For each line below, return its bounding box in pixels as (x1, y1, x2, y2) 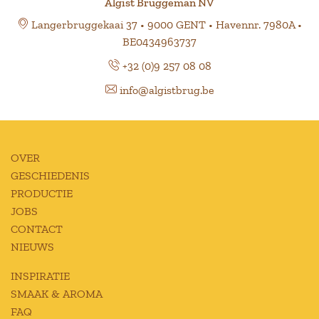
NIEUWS (11, 240, 54, 254)
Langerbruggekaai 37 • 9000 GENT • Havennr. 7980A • (28, 18, 302, 32)
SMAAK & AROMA (11, 287, 103, 301)
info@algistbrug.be (119, 83, 214, 98)
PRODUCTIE (11, 187, 73, 201)
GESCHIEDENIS (11, 169, 90, 183)
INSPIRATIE (11, 269, 70, 283)
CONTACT (11, 222, 63, 236)
